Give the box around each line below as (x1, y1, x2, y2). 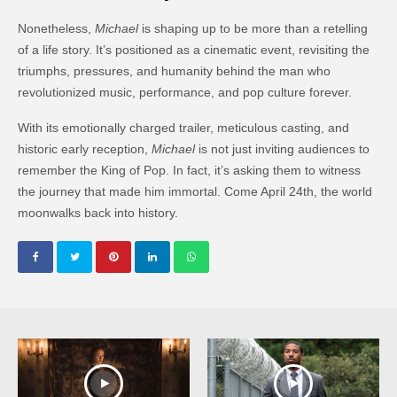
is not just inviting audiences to (195, 141, 370, 156)
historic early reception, (18, 141, 152, 156)
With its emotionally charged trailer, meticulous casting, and (18, 120, 350, 135)
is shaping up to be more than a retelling (138, 20, 369, 35)
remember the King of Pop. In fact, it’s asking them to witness (18, 162, 362, 177)
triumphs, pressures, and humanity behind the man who (18, 63, 331, 78)
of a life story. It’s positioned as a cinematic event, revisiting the (18, 42, 370, 57)
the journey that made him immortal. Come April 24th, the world (18, 183, 373, 198)
